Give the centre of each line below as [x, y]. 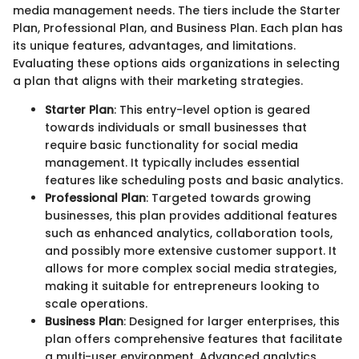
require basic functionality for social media [171, 145]
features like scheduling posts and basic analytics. [194, 180]
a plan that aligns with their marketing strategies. [158, 81]
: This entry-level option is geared [212, 109]
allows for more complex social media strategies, [191, 268]
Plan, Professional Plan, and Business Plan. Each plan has [178, 28]
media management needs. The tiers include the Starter [177, 10]
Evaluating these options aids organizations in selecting [176, 63]
